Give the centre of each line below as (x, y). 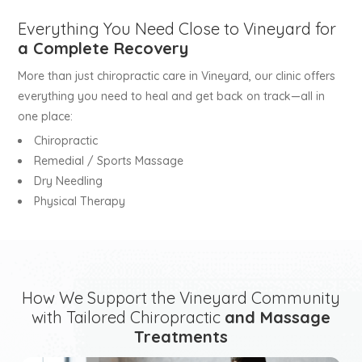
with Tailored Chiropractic (128, 317)
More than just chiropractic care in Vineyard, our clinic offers (177, 76)
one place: (46, 116)
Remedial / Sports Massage (109, 161)
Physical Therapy (80, 201)
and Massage (278, 317)
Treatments (181, 337)
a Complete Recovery (103, 48)
